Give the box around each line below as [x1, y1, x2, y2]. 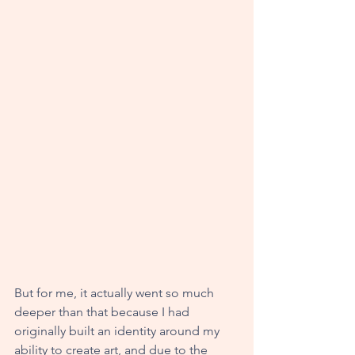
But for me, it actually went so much [14, 284, 217, 300]
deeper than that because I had [14, 303, 193, 319]
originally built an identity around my [14, 323, 223, 338]
